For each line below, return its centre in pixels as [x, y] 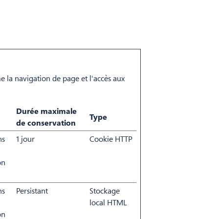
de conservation [46, 123]
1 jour [25, 139]
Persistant [32, 191]
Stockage [105, 191]
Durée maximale [46, 111]
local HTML [108, 202]
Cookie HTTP [111, 139]
